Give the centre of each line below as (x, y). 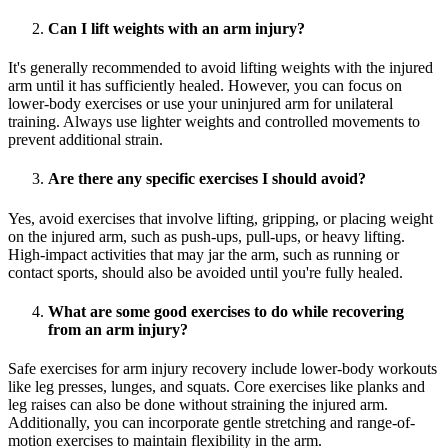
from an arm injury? (118, 329)
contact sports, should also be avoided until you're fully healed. (205, 272)
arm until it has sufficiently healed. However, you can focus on (205, 86)
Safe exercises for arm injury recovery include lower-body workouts (222, 369)
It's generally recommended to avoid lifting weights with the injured (220, 68)
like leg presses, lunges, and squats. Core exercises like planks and (216, 387)
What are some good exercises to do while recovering (226, 311)
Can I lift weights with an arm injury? (176, 28)
